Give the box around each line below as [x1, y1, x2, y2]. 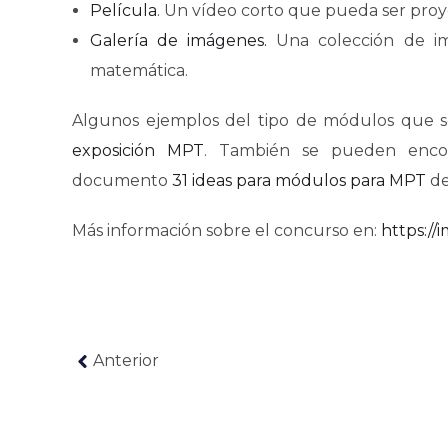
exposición [72, 141, 168, 160]
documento [72, 171, 172, 190]
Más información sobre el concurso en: [72, 221, 381, 240]
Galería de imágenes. [90, 31, 268, 50]
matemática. [90, 61, 188, 80]
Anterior [93, 351, 159, 370]
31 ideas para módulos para [172, 171, 389, 190]
